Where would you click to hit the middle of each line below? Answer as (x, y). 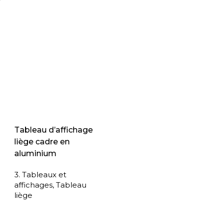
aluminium (36, 154)
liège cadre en (42, 142)
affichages (34, 185)
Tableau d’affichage (54, 130)
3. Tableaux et (41, 175)
